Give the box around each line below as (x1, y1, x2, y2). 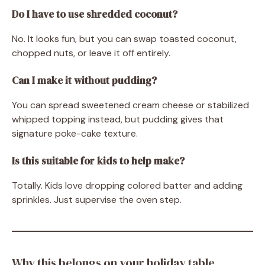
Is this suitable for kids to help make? (12, 154, 185, 168)
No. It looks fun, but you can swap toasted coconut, (12, 33, 237, 45)
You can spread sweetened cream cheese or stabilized (12, 99, 249, 111)
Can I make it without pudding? (12, 73, 157, 88)
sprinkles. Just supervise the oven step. (12, 193, 182, 206)
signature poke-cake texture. (12, 127, 138, 140)
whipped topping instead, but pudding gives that (12, 113, 224, 125)
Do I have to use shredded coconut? (12, 7, 177, 21)
